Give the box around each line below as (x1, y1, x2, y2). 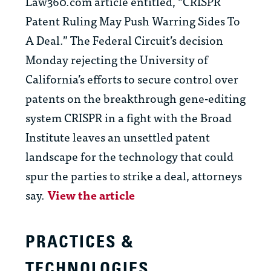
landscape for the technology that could (25, 146, 233, 166)
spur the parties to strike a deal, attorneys (25, 166, 242, 185)
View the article (47, 185, 135, 204)
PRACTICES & (25, 231, 134, 253)
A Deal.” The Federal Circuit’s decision (25, 30, 223, 50)
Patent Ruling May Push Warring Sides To (25, 11, 240, 30)
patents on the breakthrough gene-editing (25, 88, 246, 108)
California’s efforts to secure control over (25, 69, 238, 88)
